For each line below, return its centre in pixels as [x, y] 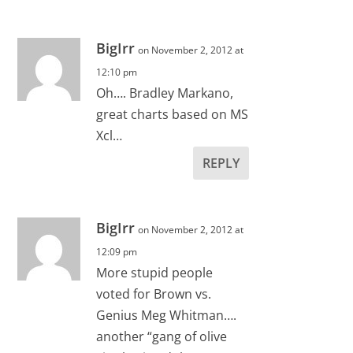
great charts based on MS [173, 115]
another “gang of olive [162, 337]
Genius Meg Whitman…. [167, 316]
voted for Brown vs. [154, 294]
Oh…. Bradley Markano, [165, 93]
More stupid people [155, 273]
